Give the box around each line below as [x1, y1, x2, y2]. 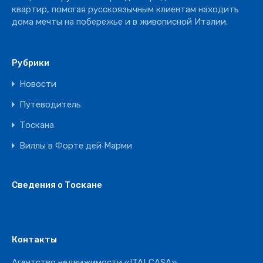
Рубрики [12, 58, 49, 68]
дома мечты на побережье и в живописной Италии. [12, 16, 228, 27]
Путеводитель [19, 99, 81, 110]
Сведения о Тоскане [12, 180, 102, 190]
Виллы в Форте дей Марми [19, 140, 132, 151]
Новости [19, 79, 56, 89]
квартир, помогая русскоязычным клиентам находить [12, 4, 239, 15]
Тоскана [19, 120, 54, 130]
